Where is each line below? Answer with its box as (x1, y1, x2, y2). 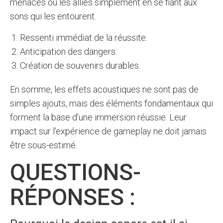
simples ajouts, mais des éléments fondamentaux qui (10, 98, 213, 109)
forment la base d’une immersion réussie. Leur (10, 112, 187, 122)
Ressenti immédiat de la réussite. (20, 32, 147, 43)
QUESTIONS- (10, 159, 141, 186)
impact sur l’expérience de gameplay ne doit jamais (10, 126, 207, 136)
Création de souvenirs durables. (20, 60, 140, 71)
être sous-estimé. (10, 140, 77, 150)
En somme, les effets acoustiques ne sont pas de (10, 84, 199, 95)
